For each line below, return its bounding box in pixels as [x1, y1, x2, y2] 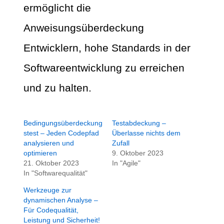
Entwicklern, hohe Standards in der [23, 42, 190, 54]
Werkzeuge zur [23, 186, 71, 194]
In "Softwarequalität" [23, 169, 87, 177]
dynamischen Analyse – [23, 196, 98, 204]
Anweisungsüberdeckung [23, 22, 144, 34]
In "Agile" [112, 159, 140, 167]
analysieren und [23, 139, 74, 147]
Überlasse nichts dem [112, 129, 180, 137]
